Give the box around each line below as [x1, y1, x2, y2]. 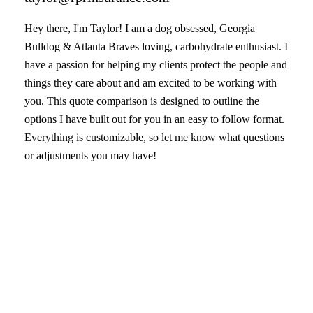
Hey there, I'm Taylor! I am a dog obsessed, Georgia [24, 22, 255, 34]
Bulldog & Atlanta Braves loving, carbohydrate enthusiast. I [24, 41, 288, 52]
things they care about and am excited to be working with [24, 77, 277, 89]
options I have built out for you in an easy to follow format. [24, 113, 284, 125]
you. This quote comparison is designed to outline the [24, 95, 259, 107]
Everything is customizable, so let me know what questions [24, 131, 284, 143]
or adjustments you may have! [24, 150, 156, 161]
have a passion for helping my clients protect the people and [24, 59, 287, 71]
